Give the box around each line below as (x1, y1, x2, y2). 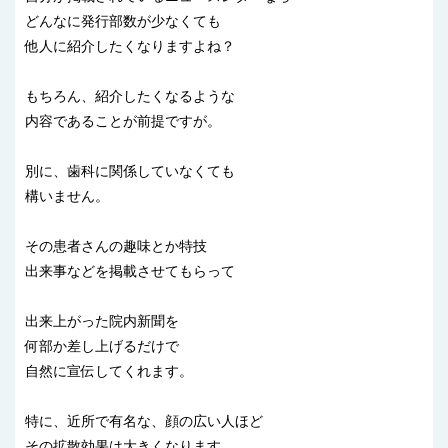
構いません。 (25, 188, 109, 205)
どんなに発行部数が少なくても (25, 13, 221, 30)
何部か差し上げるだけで (25, 338, 179, 355)
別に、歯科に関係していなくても (25, 163, 235, 180)
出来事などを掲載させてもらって (25, 263, 235, 280)
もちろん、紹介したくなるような (25, 88, 235, 105)
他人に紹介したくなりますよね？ (25, 38, 235, 55)
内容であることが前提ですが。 (25, 113, 221, 130)
